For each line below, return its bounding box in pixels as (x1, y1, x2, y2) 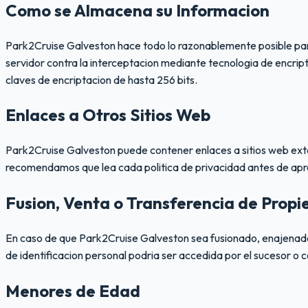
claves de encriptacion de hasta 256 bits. (5, 72, 197, 87)
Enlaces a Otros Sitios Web (5, 104, 210, 126)
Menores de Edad (5, 280, 140, 302)
